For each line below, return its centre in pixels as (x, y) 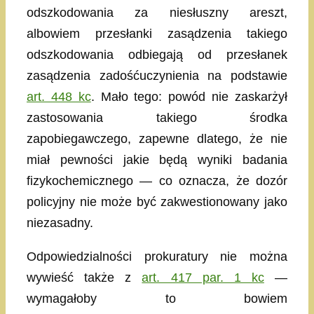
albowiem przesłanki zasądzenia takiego (157, 33)
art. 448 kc (59, 96)
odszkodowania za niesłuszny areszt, (157, 12)
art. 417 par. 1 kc (203, 277)
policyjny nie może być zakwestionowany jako (157, 202)
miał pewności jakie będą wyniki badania (157, 159)
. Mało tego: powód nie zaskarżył (189, 96)
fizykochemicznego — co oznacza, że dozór (157, 180)
